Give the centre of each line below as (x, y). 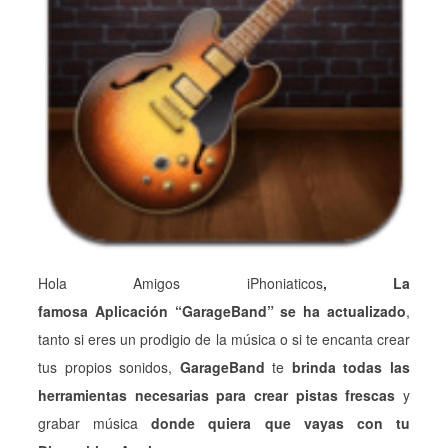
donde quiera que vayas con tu (274, 423)
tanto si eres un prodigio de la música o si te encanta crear (224, 339)
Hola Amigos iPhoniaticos (180, 283)
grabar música (88, 423)
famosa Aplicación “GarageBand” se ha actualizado (222, 311)
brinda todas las (351, 367)
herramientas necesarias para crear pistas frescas (217, 395)
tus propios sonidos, (109, 367)
